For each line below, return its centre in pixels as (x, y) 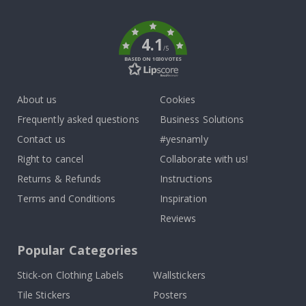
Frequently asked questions (78, 119)
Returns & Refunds (59, 178)
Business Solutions (202, 119)
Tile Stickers (44, 294)
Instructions (186, 178)
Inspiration (183, 198)
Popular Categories (78, 250)
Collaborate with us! (204, 158)
